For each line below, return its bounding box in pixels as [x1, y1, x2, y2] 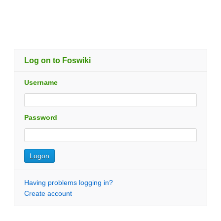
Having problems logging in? [24, 179, 113, 186]
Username [24, 78, 58, 86]
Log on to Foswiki [24, 56, 91, 65]
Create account [24, 189, 72, 197]
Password [24, 113, 57, 121]
